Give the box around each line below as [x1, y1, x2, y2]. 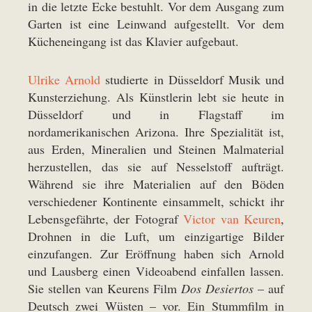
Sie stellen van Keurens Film [28, 280, 181, 297]
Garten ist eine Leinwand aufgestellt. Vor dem [28, 15, 284, 33]
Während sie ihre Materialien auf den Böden [28, 175, 284, 193]
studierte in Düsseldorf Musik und [100, 71, 285, 88]
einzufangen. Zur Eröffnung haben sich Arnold [28, 245, 284, 263]
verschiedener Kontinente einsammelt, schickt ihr [28, 193, 284, 210]
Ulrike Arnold [28, 71, 101, 88]
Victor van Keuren [183, 210, 281, 228]
